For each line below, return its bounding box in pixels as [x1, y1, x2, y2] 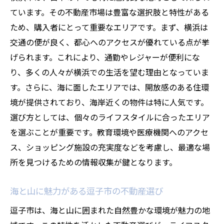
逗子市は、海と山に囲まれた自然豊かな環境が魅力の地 [10, 204, 210, 216]
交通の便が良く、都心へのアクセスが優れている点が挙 [10, 36, 209, 48]
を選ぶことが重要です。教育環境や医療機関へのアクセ [10, 126, 208, 138]
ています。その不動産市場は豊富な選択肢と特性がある [10, 6, 209, 18]
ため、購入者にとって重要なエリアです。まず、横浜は [10, 21, 208, 33]
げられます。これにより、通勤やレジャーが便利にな [10, 51, 200, 63]
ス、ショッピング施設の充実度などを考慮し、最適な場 [10, 141, 210, 153]
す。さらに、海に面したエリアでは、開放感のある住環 [10, 81, 209, 93]
